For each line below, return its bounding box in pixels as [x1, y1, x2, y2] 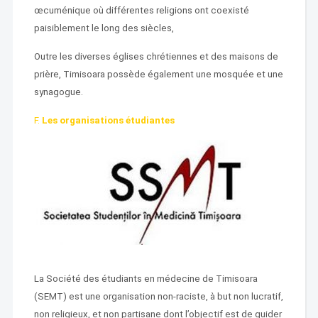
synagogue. [33, 87, 85, 97]
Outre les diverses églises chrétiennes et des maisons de [33, 51, 278, 62]
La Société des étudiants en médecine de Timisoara [33, 273, 258, 284]
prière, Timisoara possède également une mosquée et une [33, 69, 283, 79]
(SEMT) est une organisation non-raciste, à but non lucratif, [33, 291, 283, 302]
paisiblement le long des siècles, [33, 23, 174, 33]
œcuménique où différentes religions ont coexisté [33, 5, 249, 16]
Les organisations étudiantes [41, 115, 175, 126]
